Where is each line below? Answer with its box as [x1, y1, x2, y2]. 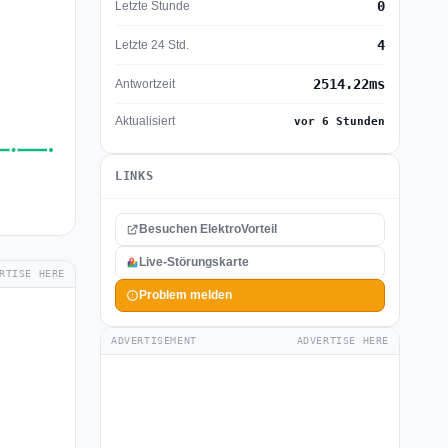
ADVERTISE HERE [296, 335, 389, 346]
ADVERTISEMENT [111, 335, 197, 346]
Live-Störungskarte [139, 255, 249, 269]
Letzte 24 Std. [115, 37, 189, 52]
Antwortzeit [115, 76, 175, 91]
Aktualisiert [115, 114, 175, 128]
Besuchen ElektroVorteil [139, 222, 277, 236]
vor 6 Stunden [294, 115, 385, 128]
